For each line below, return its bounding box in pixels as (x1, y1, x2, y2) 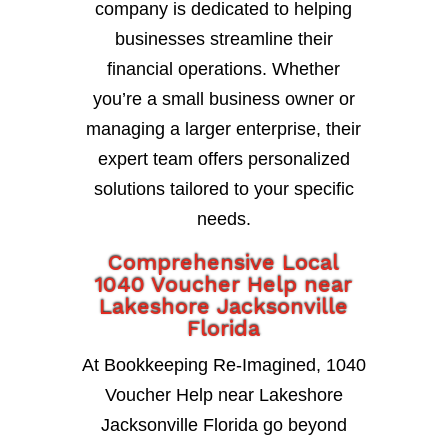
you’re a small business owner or (92, 89, 355, 110)
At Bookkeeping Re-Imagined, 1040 (81, 355, 366, 376)
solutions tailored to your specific (93, 179, 354, 200)
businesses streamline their (114, 29, 333, 50)
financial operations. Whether (107, 59, 341, 80)
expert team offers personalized (97, 149, 350, 170)
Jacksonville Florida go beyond (100, 415, 347, 436)
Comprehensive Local (108, 250, 340, 276)
